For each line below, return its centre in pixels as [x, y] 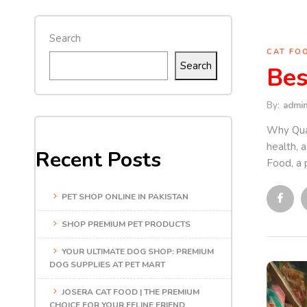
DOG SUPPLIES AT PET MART [107, 264]
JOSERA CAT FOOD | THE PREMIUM [131, 292]
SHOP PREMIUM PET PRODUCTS [126, 224]
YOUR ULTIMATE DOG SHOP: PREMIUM [138, 251]
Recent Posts [98, 160]
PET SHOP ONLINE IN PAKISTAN [125, 196]
